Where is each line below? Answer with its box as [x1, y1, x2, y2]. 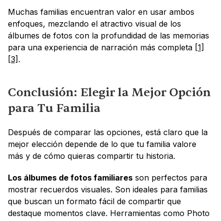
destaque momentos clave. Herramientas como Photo [8, 208, 210, 219]
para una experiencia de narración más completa [8, 42, 195, 53]
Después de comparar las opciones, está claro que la [8, 127, 208, 138]
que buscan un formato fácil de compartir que [8, 196, 181, 207]
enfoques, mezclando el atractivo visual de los [8, 19, 181, 29]
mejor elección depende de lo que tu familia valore [8, 139, 196, 149]
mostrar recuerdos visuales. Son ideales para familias [8, 184, 208, 195]
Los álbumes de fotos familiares [8, 173, 133, 183]
